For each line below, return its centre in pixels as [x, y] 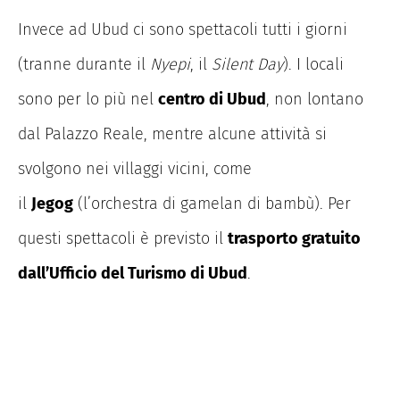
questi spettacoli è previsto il [123, 239]
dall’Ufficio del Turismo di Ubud [133, 274]
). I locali [313, 65]
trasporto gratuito [294, 239]
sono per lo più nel [88, 100]
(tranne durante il [82, 65]
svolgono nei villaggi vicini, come [135, 169]
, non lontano [315, 100]
